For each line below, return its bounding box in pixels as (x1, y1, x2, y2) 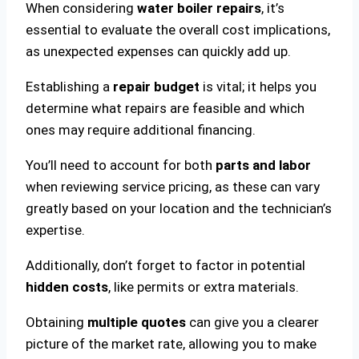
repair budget (113, 78, 200, 95)
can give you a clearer (186, 313, 319, 330)
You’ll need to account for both (26, 156, 216, 173)
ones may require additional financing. (26, 121, 256, 138)
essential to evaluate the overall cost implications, (26, 21, 330, 38)
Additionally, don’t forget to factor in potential (26, 256, 305, 273)
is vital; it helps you (200, 78, 317, 95)
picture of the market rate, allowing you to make (26, 335, 317, 352)
